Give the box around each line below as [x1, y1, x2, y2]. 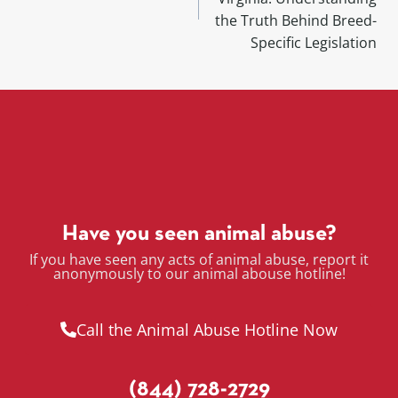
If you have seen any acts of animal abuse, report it [29, 250, 369, 270]
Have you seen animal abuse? [61, 224, 337, 245]
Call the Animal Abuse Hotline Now [76, 319, 338, 341]
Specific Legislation [251, 33, 377, 53]
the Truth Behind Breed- [215, 11, 377, 31]
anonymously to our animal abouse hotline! [52, 264, 346, 284]
